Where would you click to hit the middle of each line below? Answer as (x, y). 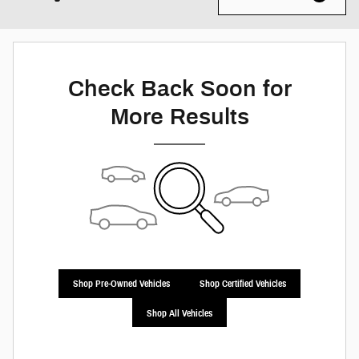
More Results (179, 116)
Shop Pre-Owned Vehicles (122, 284)
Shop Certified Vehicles (242, 284)
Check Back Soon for (179, 88)
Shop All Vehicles (179, 313)
